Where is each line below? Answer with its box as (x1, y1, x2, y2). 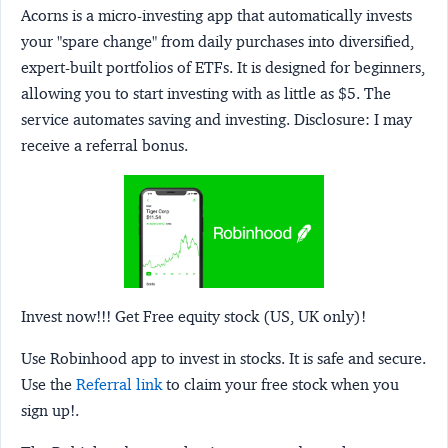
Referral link (76, 375, 162, 395)
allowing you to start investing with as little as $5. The (21, 83, 391, 103)
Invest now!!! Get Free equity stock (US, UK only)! (21, 307, 366, 327)
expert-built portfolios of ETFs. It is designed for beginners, (21, 57, 425, 77)
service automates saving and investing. (21, 109, 294, 129)
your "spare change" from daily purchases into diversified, (21, 31, 414, 51)
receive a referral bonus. (21, 135, 188, 155)
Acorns (21, 5, 72, 25)
